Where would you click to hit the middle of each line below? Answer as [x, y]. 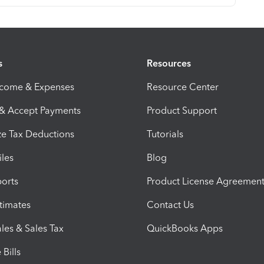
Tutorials [165, 134]
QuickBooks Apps [185, 228]
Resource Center [183, 87]
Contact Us [170, 204]
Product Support [182, 110]
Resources [169, 63]
